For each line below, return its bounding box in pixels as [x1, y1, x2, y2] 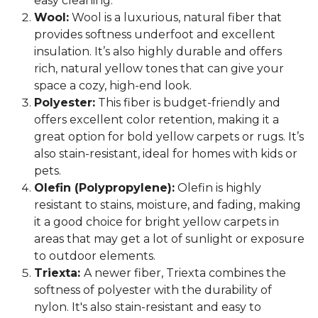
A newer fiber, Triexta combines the [84, 266, 286, 280]
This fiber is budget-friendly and [95, 96, 280, 110]
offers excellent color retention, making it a [34, 113, 279, 127]
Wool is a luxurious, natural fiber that [69, 11, 282, 25]
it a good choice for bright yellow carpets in [34, 215, 279, 229]
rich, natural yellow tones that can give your [34, 62, 284, 76]
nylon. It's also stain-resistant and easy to [34, 300, 261, 314]
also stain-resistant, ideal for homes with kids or [34, 147, 297, 161]
